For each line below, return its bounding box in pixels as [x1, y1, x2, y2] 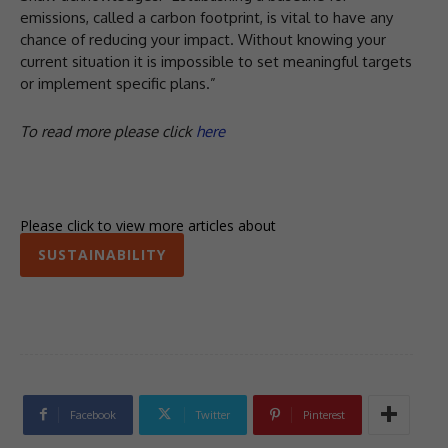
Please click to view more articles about [20, 215, 276, 235]
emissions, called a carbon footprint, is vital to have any [20, 8, 393, 28]
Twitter [196, 407, 230, 422]
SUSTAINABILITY [38, 244, 166, 264]
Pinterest [303, 407, 345, 422]
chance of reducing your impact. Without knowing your [20, 30, 386, 50]
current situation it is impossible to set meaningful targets [20, 52, 412, 72]
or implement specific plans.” [20, 74, 216, 94]
